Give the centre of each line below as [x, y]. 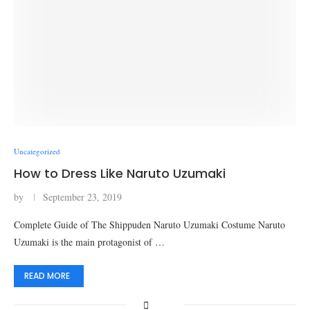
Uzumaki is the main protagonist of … [89, 242]
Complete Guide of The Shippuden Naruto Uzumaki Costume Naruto [149, 225]
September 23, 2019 [82, 197]
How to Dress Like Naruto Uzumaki [120, 173]
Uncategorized [37, 151]
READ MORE [47, 276]
